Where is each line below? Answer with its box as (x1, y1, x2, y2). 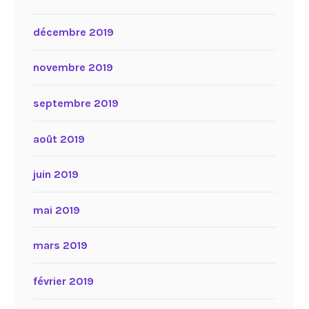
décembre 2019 (32, 25, 114, 39)
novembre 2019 (32, 61, 113, 74)
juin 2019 (32, 168, 79, 181)
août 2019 (32, 132, 85, 146)
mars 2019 (32, 239, 88, 252)
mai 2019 (32, 203, 80, 217)
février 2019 (32, 274, 94, 288)
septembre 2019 (32, 96, 119, 110)
